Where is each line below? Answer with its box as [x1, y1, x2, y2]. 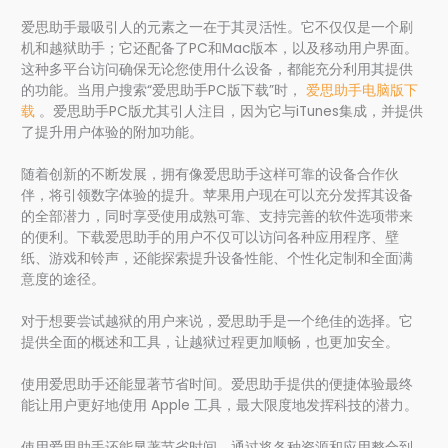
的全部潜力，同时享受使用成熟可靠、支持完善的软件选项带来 [21, 206, 414, 226]
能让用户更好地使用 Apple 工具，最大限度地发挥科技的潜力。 [21, 395, 419, 415]
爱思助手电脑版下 [306, 80, 419, 100]
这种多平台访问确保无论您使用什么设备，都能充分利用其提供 [21, 59, 414, 79]
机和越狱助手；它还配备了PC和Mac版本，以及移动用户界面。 [21, 38, 419, 58]
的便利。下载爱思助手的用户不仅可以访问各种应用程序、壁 [21, 227, 400, 247]
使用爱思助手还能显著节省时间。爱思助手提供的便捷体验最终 [21, 374, 414, 394]
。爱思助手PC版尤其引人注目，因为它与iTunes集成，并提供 [35, 101, 424, 121]
